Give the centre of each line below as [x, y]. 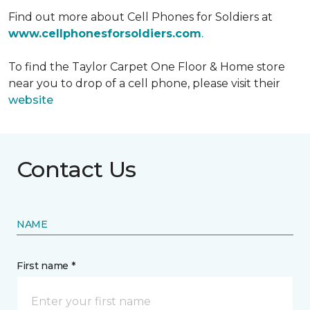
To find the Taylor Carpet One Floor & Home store [147, 67]
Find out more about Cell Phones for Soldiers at [140, 17]
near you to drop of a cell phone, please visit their [144, 83]
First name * [46, 266]
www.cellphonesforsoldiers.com [105, 34]
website [31, 100]
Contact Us [76, 169]
